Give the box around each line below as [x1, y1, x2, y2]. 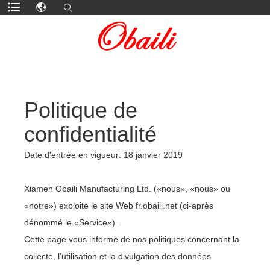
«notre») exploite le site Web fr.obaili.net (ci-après [24, 201, 213, 210]
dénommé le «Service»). [24, 218, 118, 227]
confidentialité [24, 122, 157, 146]
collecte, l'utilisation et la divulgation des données [24, 251, 211, 261]
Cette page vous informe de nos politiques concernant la [24, 234, 239, 244]
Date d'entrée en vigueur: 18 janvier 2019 [24, 150, 183, 160]
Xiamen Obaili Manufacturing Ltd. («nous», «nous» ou [24, 184, 230, 193]
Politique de [24, 98, 137, 122]
